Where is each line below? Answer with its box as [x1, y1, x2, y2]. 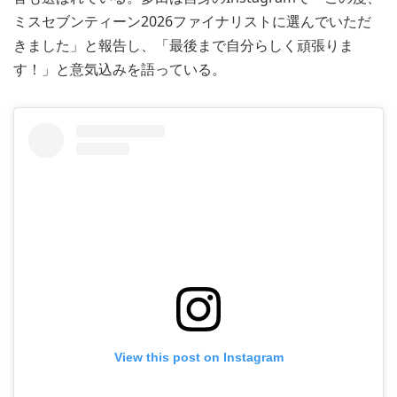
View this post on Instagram [113, 350, 284, 365]
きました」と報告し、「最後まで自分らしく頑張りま [13, 35, 354, 55]
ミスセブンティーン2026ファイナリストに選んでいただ [13, 11, 371, 31]
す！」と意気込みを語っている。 [13, 58, 226, 79]
